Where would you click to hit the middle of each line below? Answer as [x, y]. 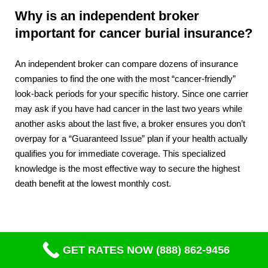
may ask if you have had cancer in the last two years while [129, 109]
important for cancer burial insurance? [134, 33]
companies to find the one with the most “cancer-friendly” [125, 79]
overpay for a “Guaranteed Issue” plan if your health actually [131, 139]
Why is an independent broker [107, 16]
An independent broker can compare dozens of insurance [127, 64]
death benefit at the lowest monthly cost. [93, 184]
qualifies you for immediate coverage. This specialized [120, 154]
